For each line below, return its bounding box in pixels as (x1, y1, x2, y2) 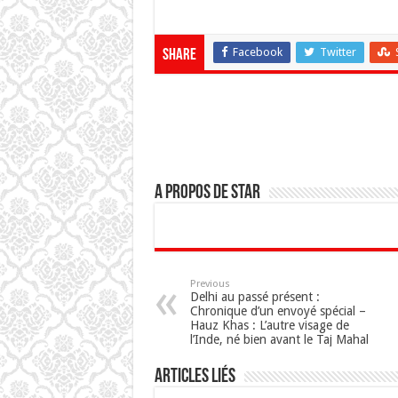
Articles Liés (154, 367, 235, 387)
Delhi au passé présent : (189, 290, 320, 304)
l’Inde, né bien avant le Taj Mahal (189, 332, 369, 346)
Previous (189, 278, 230, 290)
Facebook (232, 45, 283, 59)
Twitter (319, 45, 356, 59)
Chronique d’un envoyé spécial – (189, 304, 366, 318)
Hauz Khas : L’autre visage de (189, 318, 349, 332)
